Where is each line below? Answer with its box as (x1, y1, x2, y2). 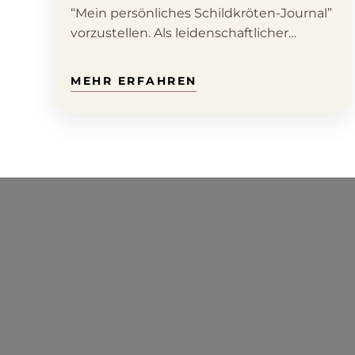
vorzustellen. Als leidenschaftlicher (71, 25, 288, 41)
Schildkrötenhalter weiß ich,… (71, 45, 256, 61)
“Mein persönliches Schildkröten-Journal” (71, 6, 332, 21)
